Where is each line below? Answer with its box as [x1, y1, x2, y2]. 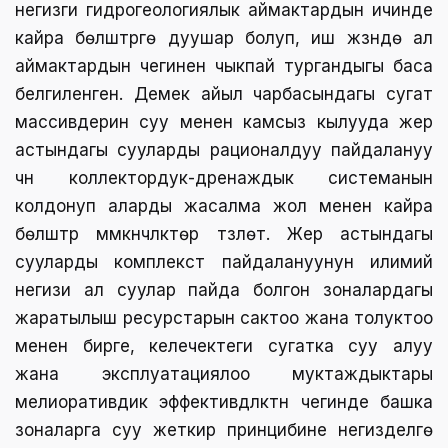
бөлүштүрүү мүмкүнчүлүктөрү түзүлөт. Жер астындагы [15, 224, 433, 244]
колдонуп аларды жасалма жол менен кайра [15, 196, 433, 216]
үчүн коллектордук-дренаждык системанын [15, 168, 433, 188]
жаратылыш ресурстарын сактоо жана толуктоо [15, 308, 433, 328]
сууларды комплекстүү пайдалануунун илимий [15, 252, 433, 272]
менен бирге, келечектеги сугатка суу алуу [15, 336, 433, 356]
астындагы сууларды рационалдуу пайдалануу [15, 140, 433, 160]
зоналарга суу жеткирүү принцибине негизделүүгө [15, 420, 433, 440]
